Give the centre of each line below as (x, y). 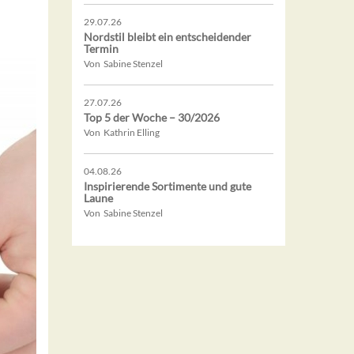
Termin (101, 49)
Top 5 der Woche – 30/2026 (152, 118)
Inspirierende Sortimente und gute (168, 186)
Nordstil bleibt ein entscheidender (168, 37)
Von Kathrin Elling (122, 133)
